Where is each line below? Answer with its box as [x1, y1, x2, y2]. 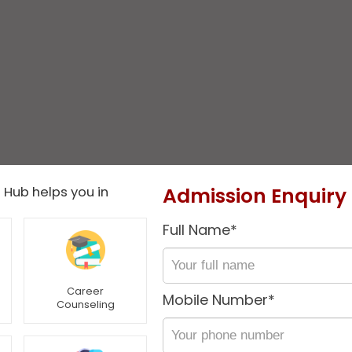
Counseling [56, 297, 115, 311]
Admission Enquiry [163, 181, 346, 210]
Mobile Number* [163, 289, 275, 310]
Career [67, 284, 104, 298]
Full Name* [163, 219, 237, 240]
